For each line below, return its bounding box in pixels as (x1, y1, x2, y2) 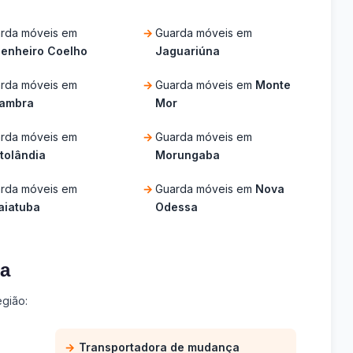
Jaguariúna (155, 43, 221, 58)
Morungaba (155, 147, 221, 162)
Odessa (155, 199, 199, 214)
